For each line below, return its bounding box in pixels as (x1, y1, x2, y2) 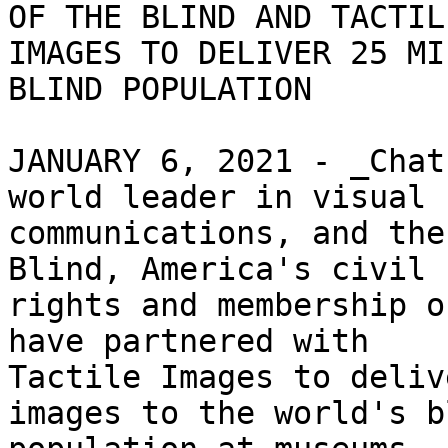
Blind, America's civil (8, 251, 426, 288)
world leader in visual (8, 179, 426, 216)
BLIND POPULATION (8, 71, 312, 108)
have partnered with (8, 323, 369, 360)
